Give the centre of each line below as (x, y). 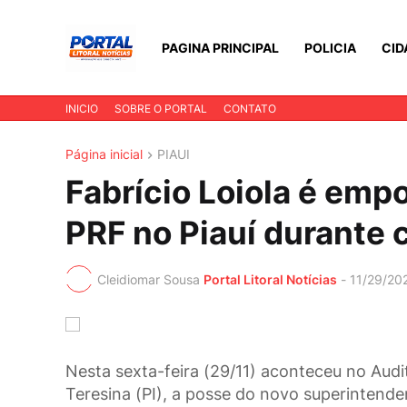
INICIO (82, 109)
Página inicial (104, 154)
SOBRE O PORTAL (161, 109)
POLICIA (330, 48)
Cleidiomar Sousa (149, 279)
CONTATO (250, 109)
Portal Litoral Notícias (270, 279)
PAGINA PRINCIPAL (220, 48)
